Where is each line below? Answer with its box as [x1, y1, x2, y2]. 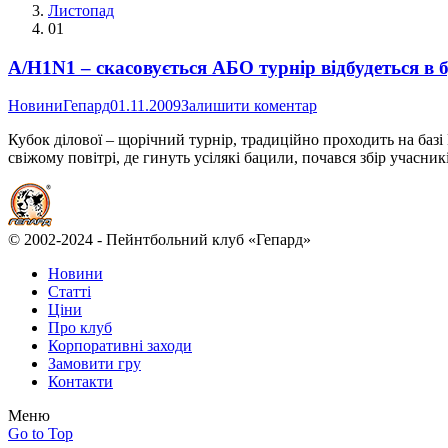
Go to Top [8, 425, 73, 443]
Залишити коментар [181, 97, 317, 115]
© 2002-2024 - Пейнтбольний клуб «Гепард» [8, 231, 311, 249]
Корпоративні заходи [48, 337, 192, 355]
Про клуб [48, 319, 112, 337]
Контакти [48, 373, 113, 391]
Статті [48, 283, 91, 301]
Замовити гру [48, 355, 141, 373]
